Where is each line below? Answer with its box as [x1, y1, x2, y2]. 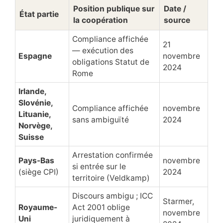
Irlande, [18, 86, 46, 96]
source [164, 15, 190, 25]
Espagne [18, 51, 52, 61]
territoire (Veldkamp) [72, 173, 150, 183]
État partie [19, 9, 59, 19]
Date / [164, 3, 186, 13]
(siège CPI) [18, 167, 59, 177]
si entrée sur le [72, 161, 126, 171]
